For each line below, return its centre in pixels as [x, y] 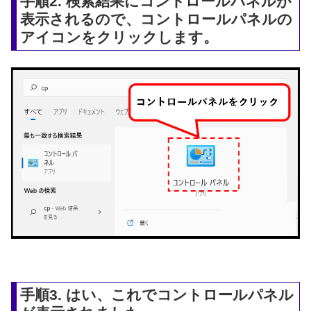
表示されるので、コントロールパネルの [157, 19]
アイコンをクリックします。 [119, 37]
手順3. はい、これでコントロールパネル [157, 295]
